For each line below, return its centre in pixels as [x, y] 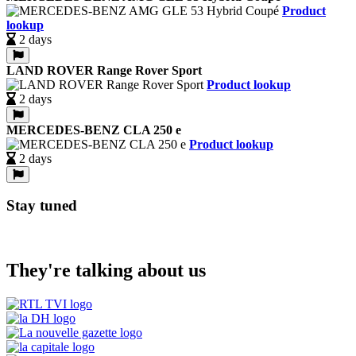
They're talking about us [106, 270]
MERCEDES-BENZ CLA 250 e [94, 130]
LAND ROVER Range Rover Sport [104, 70]
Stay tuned [42, 206]
